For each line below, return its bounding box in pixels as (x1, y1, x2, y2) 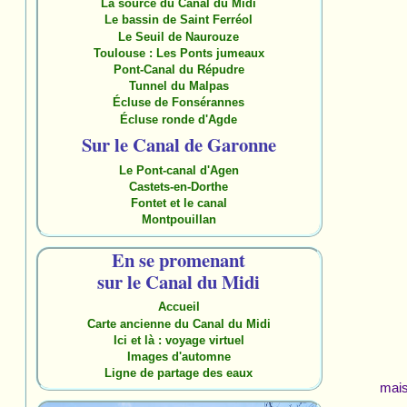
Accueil (157, 300, 200, 314)
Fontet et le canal (130, 196, 227, 211)
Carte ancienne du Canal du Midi (86, 316, 271, 331)
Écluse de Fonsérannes (113, 95, 245, 110)
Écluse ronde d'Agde (120, 112, 238, 126)
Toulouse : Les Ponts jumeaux (93, 45, 264, 60)
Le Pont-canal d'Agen (118, 163, 239, 177)
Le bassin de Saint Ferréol (104, 13, 253, 27)
